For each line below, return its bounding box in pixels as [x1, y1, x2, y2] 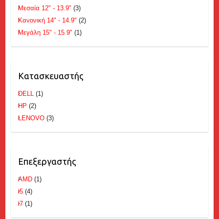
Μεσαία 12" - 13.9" [18, 4, 71, 12]
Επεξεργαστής [18, 156, 76, 167]
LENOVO [18, 114, 44, 122]
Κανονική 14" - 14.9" [18, 17, 77, 24]
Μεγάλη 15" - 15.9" [18, 29, 72, 37]
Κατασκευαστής [18, 71, 84, 81]
